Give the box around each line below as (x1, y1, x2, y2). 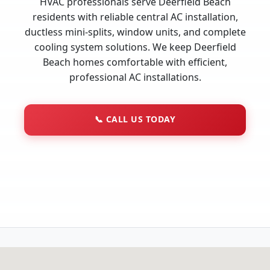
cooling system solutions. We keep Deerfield (34, 40, 236, 54)
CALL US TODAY (103, 113, 176, 125)
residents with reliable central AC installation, (32, 10, 238, 24)
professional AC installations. (69, 71, 201, 84)
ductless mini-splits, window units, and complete (24, 25, 246, 39)
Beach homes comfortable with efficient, (43, 55, 227, 69)
